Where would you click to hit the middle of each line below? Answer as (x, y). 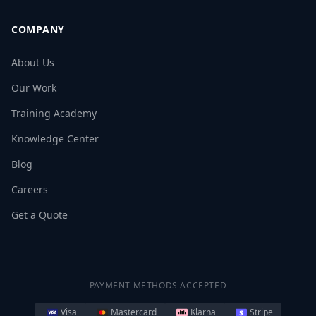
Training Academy (54, 113)
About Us (33, 62)
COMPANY (38, 29)
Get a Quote (39, 215)
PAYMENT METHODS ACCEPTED (158, 285)
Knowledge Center (55, 139)
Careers (30, 189)
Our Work (34, 88)
